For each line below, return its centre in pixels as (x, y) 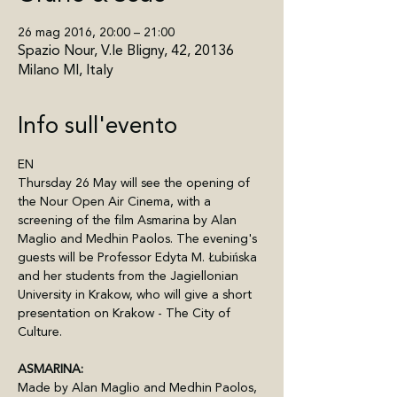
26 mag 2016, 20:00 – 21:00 (96, 32)
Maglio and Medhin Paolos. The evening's (139, 239)
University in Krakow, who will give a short (136, 295)
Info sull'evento (97, 126)
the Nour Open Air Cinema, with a (116, 202)
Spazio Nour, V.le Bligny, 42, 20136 (126, 51)
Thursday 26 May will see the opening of (136, 183)
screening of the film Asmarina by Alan (129, 220)
